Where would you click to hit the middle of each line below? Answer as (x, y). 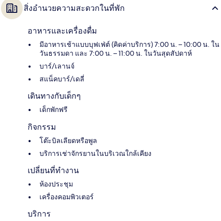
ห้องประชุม (56, 184)
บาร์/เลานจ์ (57, 66)
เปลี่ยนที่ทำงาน (53, 171)
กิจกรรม (42, 127)
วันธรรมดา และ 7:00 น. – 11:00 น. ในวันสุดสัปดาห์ (116, 54)
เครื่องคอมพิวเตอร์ (67, 197)
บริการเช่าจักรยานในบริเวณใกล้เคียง (95, 154)
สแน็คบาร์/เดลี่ (62, 79)
